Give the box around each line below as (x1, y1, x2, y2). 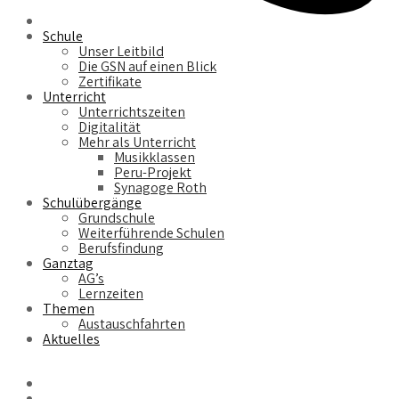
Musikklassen (114, 148, 195, 167)
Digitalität (78, 118, 141, 136)
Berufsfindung (78, 239, 164, 257)
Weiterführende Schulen (78, 224, 224, 242)
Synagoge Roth (114, 178, 207, 197)
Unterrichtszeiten (78, 102, 185, 121)
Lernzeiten (78, 284, 143, 303)
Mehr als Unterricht (78, 133, 196, 151)
